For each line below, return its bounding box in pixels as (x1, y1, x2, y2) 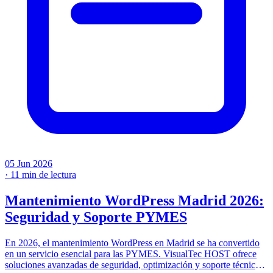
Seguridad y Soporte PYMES (5, 209, 187, 225)
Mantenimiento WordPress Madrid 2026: (5, 193, 264, 209)
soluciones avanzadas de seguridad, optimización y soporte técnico (5, 260, 260, 271)
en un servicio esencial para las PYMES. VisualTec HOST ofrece (5, 249, 257, 260)
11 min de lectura (10, 169, 76, 180)
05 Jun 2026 (5, 158, 52, 169)
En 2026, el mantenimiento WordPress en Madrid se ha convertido (5, 238, 260, 249)
